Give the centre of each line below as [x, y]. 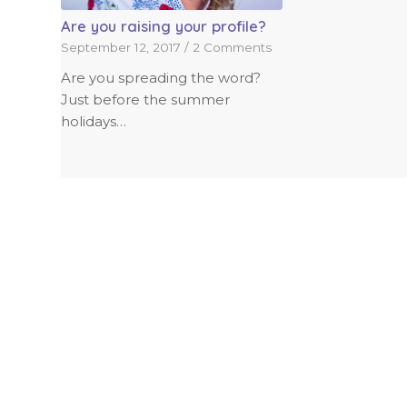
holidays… [94, 121]
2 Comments [232, 47]
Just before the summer [145, 99]
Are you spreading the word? [161, 77]
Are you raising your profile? [164, 25]
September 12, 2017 [121, 47]
